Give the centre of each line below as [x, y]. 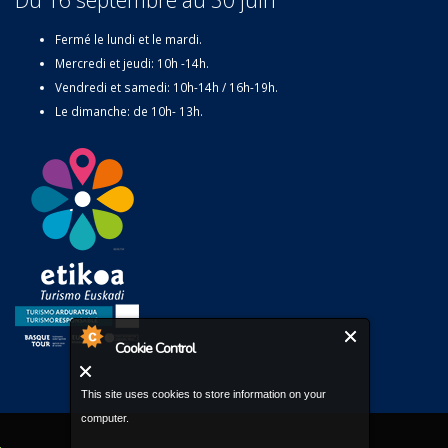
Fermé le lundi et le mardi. [128, 39]
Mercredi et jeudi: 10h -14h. [132, 63]
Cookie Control [155, 348]
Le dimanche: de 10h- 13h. [129, 111]
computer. [105, 418]
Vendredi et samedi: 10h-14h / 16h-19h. [166, 87]
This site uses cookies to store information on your [203, 394]
